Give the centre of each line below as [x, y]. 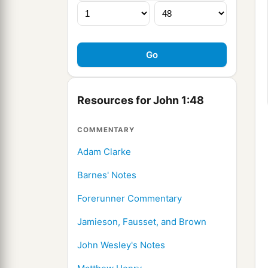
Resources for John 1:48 [141, 100]
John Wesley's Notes [121, 245]
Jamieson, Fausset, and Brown [142, 222]
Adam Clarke [104, 152]
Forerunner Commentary [130, 199]
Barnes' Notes [107, 175]
